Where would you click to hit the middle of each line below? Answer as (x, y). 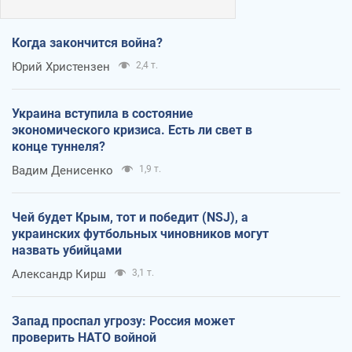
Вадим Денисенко (62, 170)
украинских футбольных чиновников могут (140, 233)
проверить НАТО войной (84, 337)
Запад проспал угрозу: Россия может (123, 321)
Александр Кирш (59, 274)
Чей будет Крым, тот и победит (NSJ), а (130, 217)
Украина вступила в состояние (103, 113)
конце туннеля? (59, 146)
